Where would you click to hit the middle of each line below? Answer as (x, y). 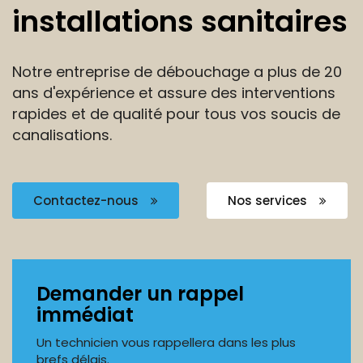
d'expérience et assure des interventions (189, 93)
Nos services (269, 201)
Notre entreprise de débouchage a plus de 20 (177, 72)
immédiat (85, 315)
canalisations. (62, 135)
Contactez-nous (88, 201)
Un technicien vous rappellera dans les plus (166, 342)
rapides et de (62, 114)
